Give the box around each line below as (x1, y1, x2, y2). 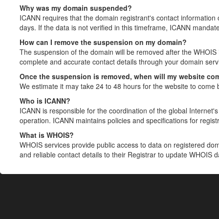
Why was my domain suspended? (20, 3, 132, 13)
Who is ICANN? (20, 96, 70, 106)
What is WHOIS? (20, 130, 74, 140)
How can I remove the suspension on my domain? (20, 37, 187, 47)
